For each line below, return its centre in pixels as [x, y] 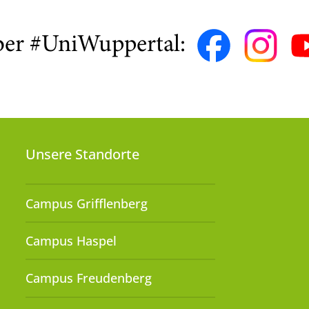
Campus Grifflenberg [87, 203]
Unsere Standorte [83, 154]
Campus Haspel [71, 241]
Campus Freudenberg [89, 278]
